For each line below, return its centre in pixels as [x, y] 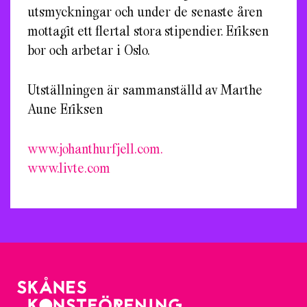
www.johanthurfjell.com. [95, 148]
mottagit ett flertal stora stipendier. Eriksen [148, 30]
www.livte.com [69, 167]
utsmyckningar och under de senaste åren [145, 11]
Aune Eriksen [65, 108]
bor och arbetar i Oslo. [88, 49]
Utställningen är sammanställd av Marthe [145, 89]
